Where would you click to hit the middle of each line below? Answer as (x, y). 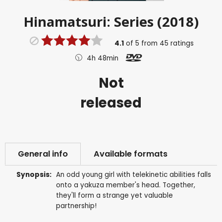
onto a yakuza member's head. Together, (125, 185)
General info (43, 154)
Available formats (131, 154)
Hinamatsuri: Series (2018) (111, 21)
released (111, 103)
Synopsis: (34, 174)
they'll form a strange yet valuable (114, 195)
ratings (181, 43)
